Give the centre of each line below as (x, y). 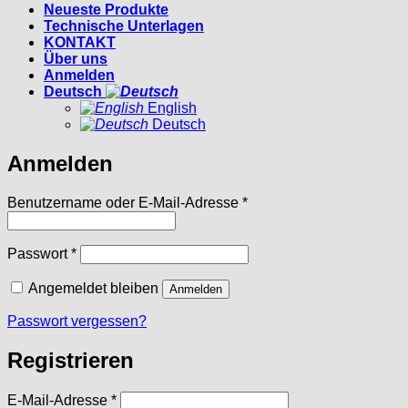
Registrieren (71, 360)
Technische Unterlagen (124, 26)
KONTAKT (80, 43)
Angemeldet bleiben (93, 289)
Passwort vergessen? (77, 321)
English (170, 108)
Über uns (76, 59)
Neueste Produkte (106, 10)
